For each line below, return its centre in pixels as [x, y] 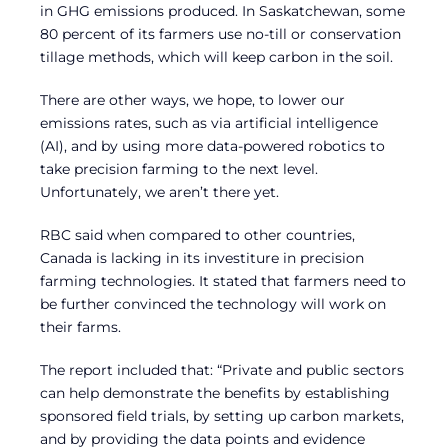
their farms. [80, 326]
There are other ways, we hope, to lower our [192, 99]
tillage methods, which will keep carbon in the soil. [216, 56]
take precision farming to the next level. [179, 168]
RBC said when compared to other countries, [197, 234]
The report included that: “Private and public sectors [222, 369]
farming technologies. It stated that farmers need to [223, 280]
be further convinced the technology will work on [213, 303]
